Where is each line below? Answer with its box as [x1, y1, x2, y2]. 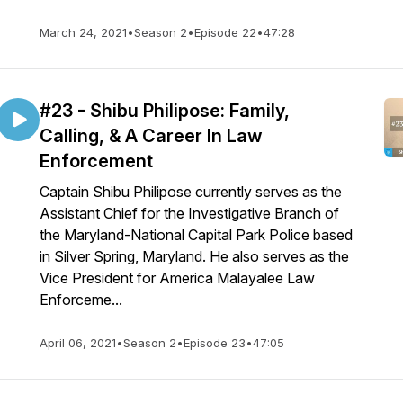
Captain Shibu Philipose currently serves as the [40, 183, 342, 201]
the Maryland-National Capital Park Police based [40, 226, 353, 244]
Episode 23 [184, 336, 246, 350]
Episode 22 [194, 25, 256, 40]
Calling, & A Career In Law [40, 125, 263, 147]
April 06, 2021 [40, 336, 116, 350]
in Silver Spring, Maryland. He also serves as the [40, 247, 349, 265]
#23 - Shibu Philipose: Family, [40, 100, 290, 121]
